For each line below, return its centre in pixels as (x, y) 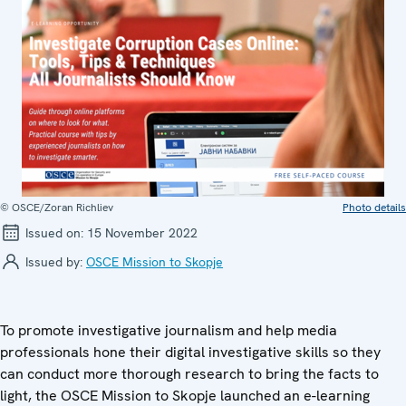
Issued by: (54, 261)
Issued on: (54, 232)
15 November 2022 (142, 232)
